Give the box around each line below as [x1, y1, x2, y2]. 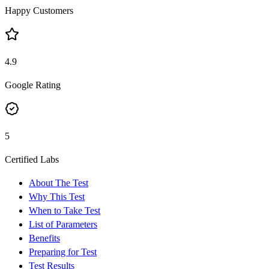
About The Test [29, 177, 88, 188]
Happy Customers [5, 5, 73, 16]
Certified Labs [5, 154, 59, 165]
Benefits [29, 232, 60, 243]
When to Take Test [29, 205, 100, 216]
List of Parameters [29, 219, 97, 229]
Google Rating [5, 79, 61, 90]
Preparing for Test [29, 246, 97, 257]
